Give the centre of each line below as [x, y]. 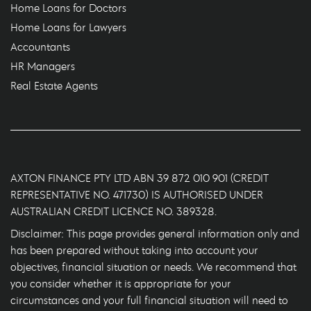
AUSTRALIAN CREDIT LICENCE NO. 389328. [114, 211]
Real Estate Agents [54, 85]
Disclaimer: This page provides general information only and [155, 233]
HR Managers [43, 66]
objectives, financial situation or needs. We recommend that [153, 267]
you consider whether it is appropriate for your [121, 283]
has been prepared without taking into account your [134, 250]
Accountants [40, 47]
